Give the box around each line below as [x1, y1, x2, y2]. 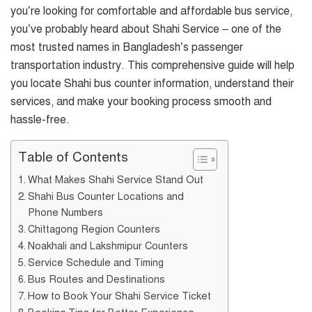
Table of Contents [18, 149, 128, 166]
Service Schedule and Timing [27, 256, 164, 269]
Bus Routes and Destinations [27, 272, 165, 286]
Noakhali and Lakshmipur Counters [27, 239, 188, 252]
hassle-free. [10, 112, 70, 127]
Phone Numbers [27, 205, 103, 219]
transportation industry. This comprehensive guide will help [10, 58, 295, 72]
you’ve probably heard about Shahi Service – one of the [10, 22, 281, 36]
